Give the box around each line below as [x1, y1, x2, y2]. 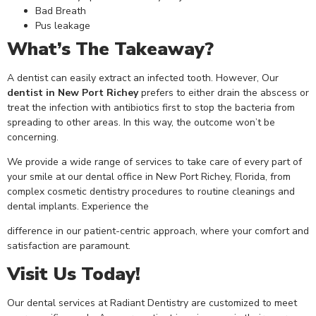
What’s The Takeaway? [7, 36, 214, 61]
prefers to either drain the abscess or [138, 85, 309, 99]
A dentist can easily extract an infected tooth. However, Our [7, 71, 279, 85]
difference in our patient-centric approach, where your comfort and [7, 224, 309, 238]
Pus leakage [35, 18, 90, 32]
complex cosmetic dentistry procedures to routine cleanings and [7, 185, 295, 199]
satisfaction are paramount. [7, 239, 130, 253]
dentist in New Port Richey [7, 85, 138, 99]
